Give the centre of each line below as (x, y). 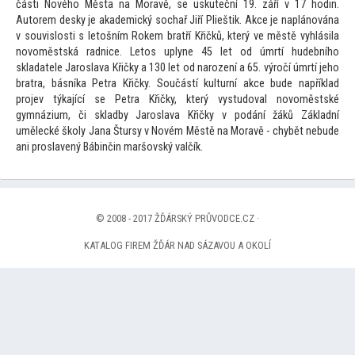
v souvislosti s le (56, 36)
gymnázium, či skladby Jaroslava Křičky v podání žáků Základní (177, 116)
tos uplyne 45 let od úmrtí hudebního (240, 52)
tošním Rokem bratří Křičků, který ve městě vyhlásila (218, 36)
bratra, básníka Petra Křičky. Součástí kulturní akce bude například (177, 84)
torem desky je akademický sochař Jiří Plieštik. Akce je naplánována (184, 21)
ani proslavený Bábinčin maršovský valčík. (109, 147)
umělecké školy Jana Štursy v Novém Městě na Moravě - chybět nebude (177, 132)
